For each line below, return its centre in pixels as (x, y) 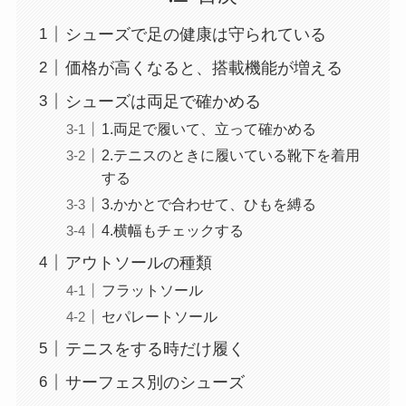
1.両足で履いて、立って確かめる (208, 128)
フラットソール (152, 290)
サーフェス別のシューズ (155, 382)
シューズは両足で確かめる (163, 101)
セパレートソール (159, 316)
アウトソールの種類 (138, 262)
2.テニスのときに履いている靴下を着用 (230, 155)
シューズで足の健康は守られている (195, 34)
